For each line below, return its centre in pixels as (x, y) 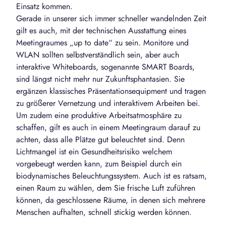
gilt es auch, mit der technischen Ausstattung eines (101, 31)
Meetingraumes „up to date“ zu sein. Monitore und (102, 43)
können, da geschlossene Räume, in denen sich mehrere (111, 200)
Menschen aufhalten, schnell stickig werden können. (104, 212)
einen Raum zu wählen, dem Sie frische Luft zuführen (106, 188)
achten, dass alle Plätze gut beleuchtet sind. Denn (100, 140)
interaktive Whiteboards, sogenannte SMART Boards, (105, 67)
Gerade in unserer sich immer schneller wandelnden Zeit (111, 19)
